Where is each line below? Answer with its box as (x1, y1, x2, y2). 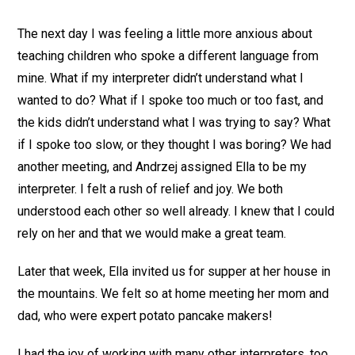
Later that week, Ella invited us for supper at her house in (17, 263, 331, 279)
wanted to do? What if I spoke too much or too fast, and (17, 92, 324, 108)
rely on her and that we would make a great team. (17, 225, 287, 241)
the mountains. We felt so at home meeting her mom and (17, 285, 330, 301)
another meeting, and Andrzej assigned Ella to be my (17, 158, 307, 174)
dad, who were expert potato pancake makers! (17, 307, 273, 323)
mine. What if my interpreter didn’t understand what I (17, 70, 304, 86)
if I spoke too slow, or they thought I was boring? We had (17, 136, 332, 152)
